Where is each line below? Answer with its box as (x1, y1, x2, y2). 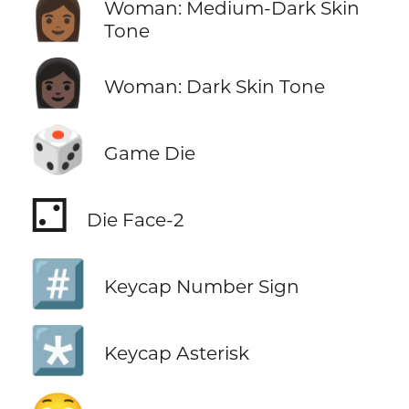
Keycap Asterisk (103, 341, 249, 365)
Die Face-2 (86, 207, 184, 231)
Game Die (103, 141, 195, 164)
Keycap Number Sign (103, 275, 299, 299)
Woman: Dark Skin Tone (103, 74, 325, 98)
